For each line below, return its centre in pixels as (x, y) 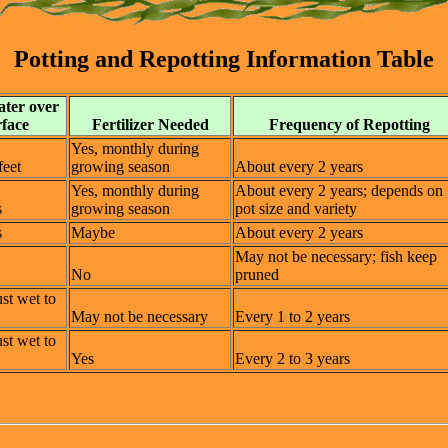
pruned (257, 275)
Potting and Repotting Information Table (224, 59)
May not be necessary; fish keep (336, 257)
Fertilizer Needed (150, 125)
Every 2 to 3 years (292, 359)
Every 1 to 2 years (292, 317)
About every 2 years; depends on (339, 191)
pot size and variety (296, 209)
